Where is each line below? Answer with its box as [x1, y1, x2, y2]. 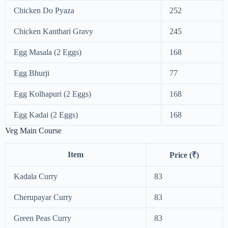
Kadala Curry [14, 172, 58, 181]
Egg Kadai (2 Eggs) [14, 110, 78, 120]
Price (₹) [169, 151, 199, 160]
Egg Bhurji [14, 69, 49, 78]
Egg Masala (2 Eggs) [14, 48, 81, 57]
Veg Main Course [5, 126, 62, 135]
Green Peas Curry [14, 214, 71, 223]
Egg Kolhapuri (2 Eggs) [14, 90, 91, 99]
